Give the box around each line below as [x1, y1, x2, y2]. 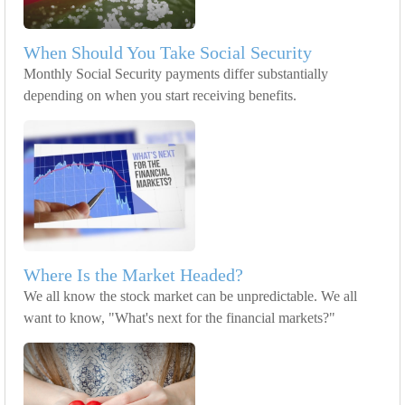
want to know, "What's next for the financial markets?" [24, 310, 335, 326]
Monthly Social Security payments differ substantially [24, 66, 328, 82]
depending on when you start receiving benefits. [24, 88, 297, 104]
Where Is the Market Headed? [24, 265, 243, 286]
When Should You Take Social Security [24, 42, 312, 63]
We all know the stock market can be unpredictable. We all [24, 288, 357, 305]
